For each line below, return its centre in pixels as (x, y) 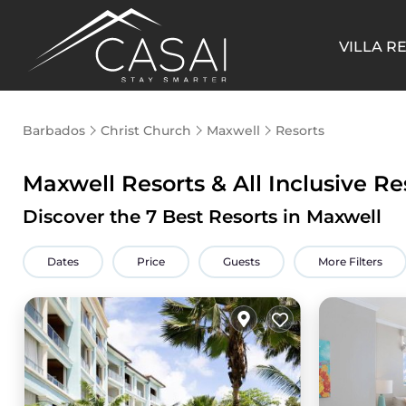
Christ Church (146, 130)
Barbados (54, 130)
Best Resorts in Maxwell (269, 217)
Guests (242, 261)
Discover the (84, 217)
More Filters (350, 261)
